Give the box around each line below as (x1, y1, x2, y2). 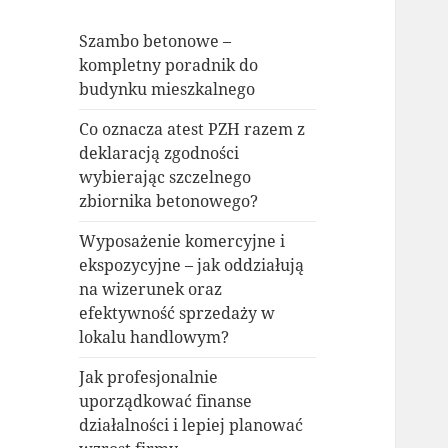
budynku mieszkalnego (79, 78, 256, 101)
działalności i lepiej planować (79, 414, 304, 437)
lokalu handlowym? (79, 326, 230, 349)
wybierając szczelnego (79, 166, 252, 189)
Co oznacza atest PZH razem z (79, 118, 306, 141)
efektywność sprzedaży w (79, 302, 276, 325)
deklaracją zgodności (79, 142, 240, 165)
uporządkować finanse (79, 390, 253, 413)
